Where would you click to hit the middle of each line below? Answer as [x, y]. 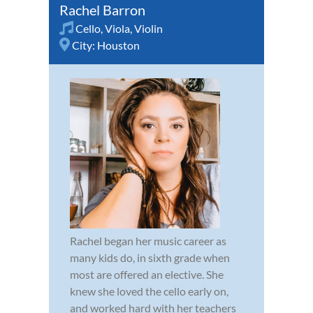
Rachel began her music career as [148, 240]
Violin [148, 28]
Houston [118, 45]
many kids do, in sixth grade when [150, 257]
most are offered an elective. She [147, 274]
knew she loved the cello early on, [149, 291]
